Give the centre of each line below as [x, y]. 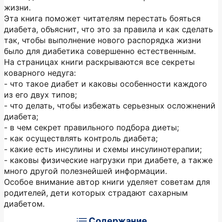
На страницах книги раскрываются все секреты [99, 62]
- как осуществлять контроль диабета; [81, 138]
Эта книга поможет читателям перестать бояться [102, 18]
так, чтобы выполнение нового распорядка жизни [103, 40]
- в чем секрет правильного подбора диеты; [91, 127]
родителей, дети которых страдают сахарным [96, 193]
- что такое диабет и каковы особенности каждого [106, 84]
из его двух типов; [40, 95]
